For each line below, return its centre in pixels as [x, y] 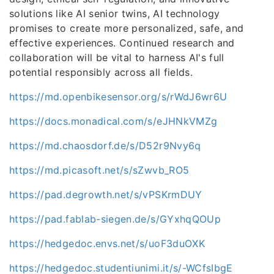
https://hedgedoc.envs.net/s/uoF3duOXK [107, 243]
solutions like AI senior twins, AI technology [115, 13]
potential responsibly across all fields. [101, 72]
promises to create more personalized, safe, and [127, 28]
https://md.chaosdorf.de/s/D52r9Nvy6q [105, 145]
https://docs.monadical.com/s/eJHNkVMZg [113, 121]
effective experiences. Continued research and [122, 43]
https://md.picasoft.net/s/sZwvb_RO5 [99, 170]
